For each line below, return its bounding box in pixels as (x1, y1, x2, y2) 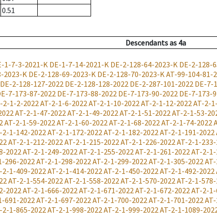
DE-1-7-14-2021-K (49, 60, 109, 70)
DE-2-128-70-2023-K (97, 69, 165, 79)
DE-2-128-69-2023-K (29, 69, 96, 79)
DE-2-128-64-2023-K (110, 60, 178, 70)
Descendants (125, 38, 168, 48)
